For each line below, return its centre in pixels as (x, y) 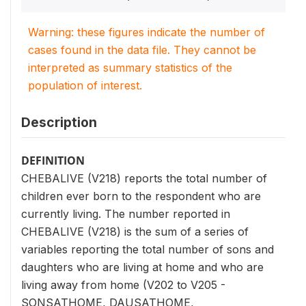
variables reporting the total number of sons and (148, 249)
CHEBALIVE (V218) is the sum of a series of (135, 232)
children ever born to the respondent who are (141, 196)
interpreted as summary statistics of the (130, 68)
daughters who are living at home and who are (142, 267)
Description (59, 122)
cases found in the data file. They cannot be (142, 50)
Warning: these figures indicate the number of (147, 32)
